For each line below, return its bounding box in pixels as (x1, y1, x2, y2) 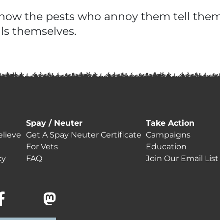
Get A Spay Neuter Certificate (26, 130, 141, 139)
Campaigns (146, 130, 191, 139)
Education (146, 142, 187, 151)
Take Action (146, 118, 195, 128)
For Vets (26, 142, 58, 151)
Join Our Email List (146, 154, 219, 163)
